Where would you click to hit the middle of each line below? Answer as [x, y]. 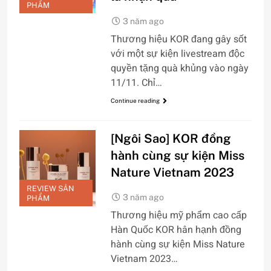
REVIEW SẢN [51, 188]
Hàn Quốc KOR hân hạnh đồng [176, 230]
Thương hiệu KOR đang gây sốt [178, 39]
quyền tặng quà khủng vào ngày [179, 68]
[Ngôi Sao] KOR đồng [171, 139]
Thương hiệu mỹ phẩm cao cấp [178, 216]
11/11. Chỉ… [136, 83]
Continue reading [135, 100]
